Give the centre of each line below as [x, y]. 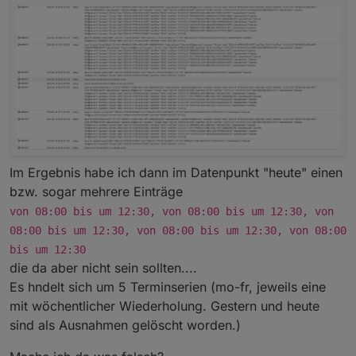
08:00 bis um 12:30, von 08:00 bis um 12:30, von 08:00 [178, 231]
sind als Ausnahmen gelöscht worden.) [125, 325]
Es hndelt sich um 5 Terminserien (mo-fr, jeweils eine [168, 287]
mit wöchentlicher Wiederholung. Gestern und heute [164, 306]
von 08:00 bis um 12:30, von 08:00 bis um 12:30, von [172, 212]
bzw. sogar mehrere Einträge [96, 192]
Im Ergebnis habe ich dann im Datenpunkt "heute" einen [176, 173]
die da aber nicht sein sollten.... [103, 268]
